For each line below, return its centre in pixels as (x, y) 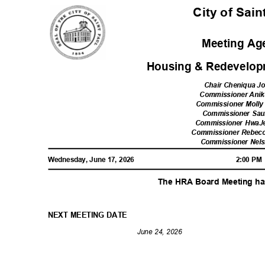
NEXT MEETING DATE (90, 215)
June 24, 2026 (162, 232)
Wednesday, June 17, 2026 (93, 160)
